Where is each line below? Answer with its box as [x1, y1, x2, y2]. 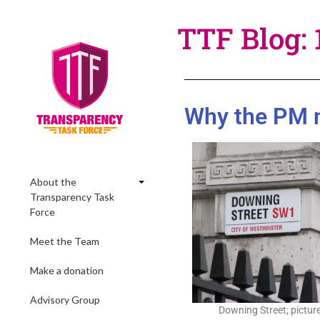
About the [30, 176, 76, 188]
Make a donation [30, 264, 104, 276]
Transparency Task [30, 191, 114, 203]
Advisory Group [30, 294, 100, 306]
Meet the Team [30, 235, 99, 247]
